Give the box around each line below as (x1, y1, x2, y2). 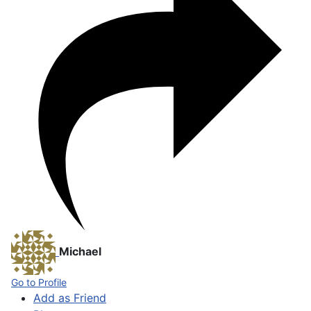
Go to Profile (11, 276, 67, 288)
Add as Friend (33, 291, 106, 305)
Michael (59, 244, 101, 259)
